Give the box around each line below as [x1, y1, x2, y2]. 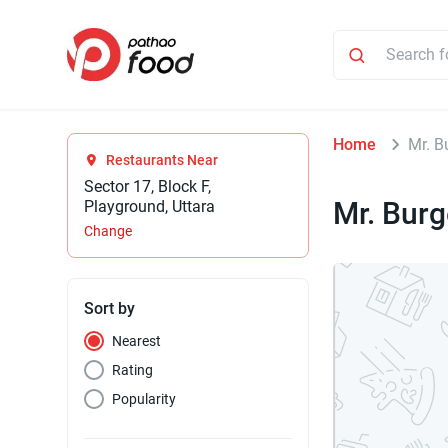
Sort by [84, 299, 136, 319]
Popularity [112, 391, 177, 408]
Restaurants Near [106, 152, 219, 169]
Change [84, 223, 133, 240]
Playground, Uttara [84, 197, 216, 217]
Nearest [112, 333, 162, 350]
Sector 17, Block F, [84, 177, 212, 197]
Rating [112, 362, 154, 379]
